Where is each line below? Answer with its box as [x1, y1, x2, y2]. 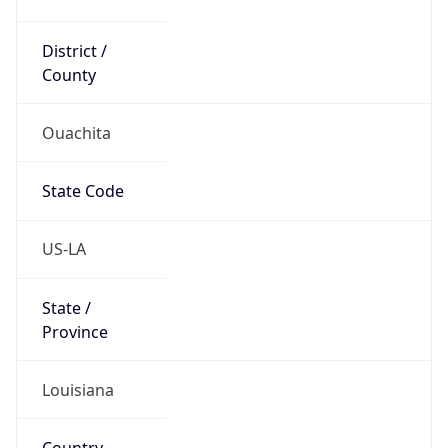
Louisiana [41, 378, 114, 401]
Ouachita [41, 121, 111, 144]
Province [41, 320, 108, 343]
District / [41, 39, 107, 62]
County [41, 63, 96, 86]
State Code [41, 180, 124, 203]
